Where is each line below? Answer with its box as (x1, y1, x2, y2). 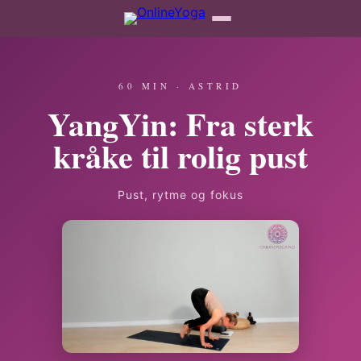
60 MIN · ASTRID (118, 80, 243, 92)
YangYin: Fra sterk (48, 100, 313, 147)
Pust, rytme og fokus (118, 188, 243, 201)
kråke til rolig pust (53, 132, 308, 180)
